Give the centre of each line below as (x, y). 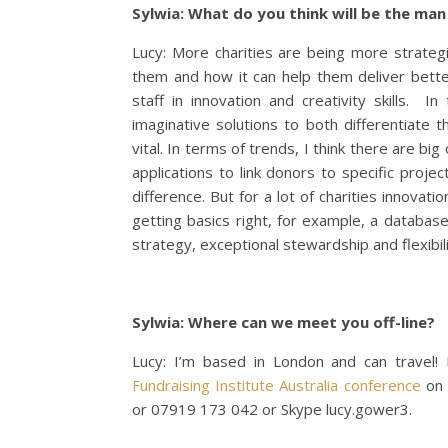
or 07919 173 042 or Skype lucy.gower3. (272, 409)
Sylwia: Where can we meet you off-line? (283, 322)
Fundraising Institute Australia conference (276, 385)
